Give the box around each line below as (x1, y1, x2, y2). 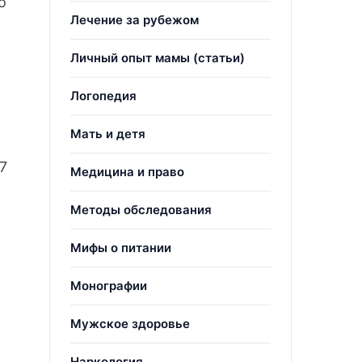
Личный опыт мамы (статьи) (70, 50, 245, 65)
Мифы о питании (70, 240, 171, 255)
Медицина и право (70, 164, 184, 179)
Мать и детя (70, 126, 145, 141)
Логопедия (70, 88, 137, 103)
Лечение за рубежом (70, 12, 199, 27)
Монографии (70, 278, 147, 293)
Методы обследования (70, 202, 212, 217)
